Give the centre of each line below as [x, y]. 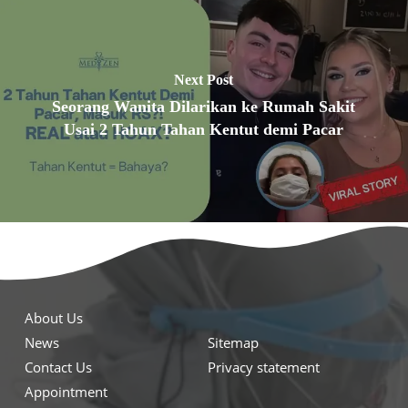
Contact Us [59, 367]
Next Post [204, 80]
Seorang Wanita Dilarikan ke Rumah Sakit [204, 107]
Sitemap [233, 342]
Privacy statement [264, 367]
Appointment [66, 391]
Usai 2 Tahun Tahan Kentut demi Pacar [204, 130]
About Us [54, 317]
